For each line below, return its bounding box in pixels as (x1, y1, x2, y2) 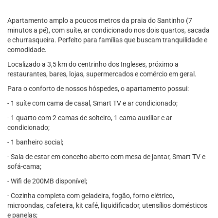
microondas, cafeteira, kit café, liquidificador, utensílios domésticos (7, 201, 207, 209)
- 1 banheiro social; (7, 138, 63, 146)
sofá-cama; (7, 163, 41, 170)
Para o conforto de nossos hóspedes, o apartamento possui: (7, 85, 189, 92)
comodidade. (7, 46, 47, 54)
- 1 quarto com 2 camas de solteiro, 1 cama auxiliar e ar (7, 114, 172, 122)
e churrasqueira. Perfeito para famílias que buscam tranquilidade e (7, 36, 207, 44)
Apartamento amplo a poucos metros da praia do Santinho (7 (7, 17, 192, 24)
